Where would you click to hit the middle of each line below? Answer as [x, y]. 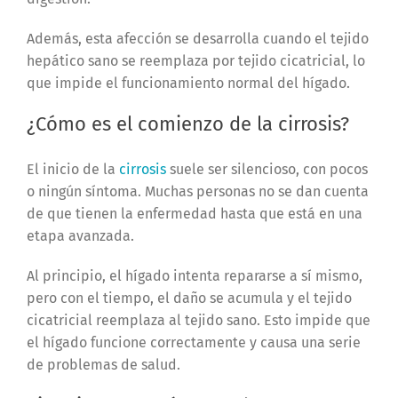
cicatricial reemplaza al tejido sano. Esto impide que [198, 321]
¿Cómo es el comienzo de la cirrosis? [187, 124]
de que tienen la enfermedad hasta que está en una [194, 214]
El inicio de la [72, 170]
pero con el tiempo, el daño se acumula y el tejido [189, 298]
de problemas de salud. [103, 365]
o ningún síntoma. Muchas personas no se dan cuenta [197, 192]
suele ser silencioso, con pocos [267, 170]
